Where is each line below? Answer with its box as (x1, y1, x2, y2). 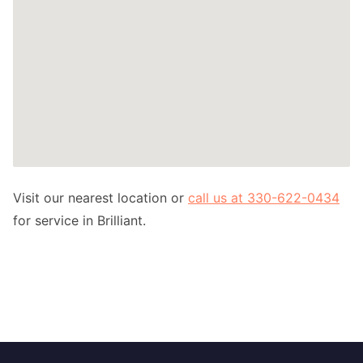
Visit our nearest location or (13, 190, 188, 207)
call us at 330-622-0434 (188, 190, 340, 207)
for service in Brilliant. (13, 212, 146, 229)
